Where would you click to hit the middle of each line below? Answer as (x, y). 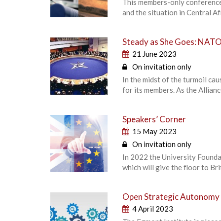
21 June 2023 (155, 54)
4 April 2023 (153, 208)
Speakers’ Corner (154, 119)
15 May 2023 (155, 131)
